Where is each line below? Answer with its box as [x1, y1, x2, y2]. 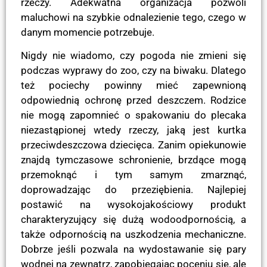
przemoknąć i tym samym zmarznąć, [21, 169, 246, 181]
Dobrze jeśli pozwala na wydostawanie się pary [21, 243, 246, 256]
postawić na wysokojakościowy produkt [21, 198, 246, 211]
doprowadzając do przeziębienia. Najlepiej [21, 184, 246, 196]
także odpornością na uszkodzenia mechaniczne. [21, 228, 246, 241]
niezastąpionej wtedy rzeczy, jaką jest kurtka [21, 124, 246, 136]
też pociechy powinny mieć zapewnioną [21, 79, 246, 92]
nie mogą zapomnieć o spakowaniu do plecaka [21, 109, 246, 122]
